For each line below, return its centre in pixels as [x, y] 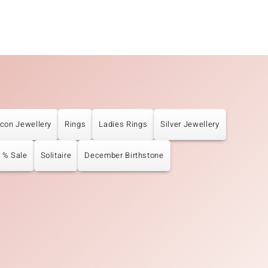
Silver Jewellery [190, 124]
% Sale [15, 156]
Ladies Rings [123, 124]
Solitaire [56, 156]
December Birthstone [124, 156]
